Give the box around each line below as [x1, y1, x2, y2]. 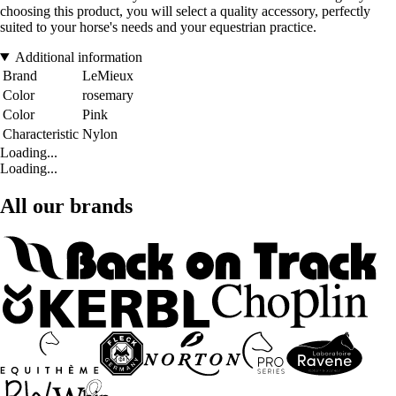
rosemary [82, 88, 133, 103]
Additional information [14, 49, 142, 65]
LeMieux [82, 68, 133, 84]
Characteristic [3, 126, 79, 142]
